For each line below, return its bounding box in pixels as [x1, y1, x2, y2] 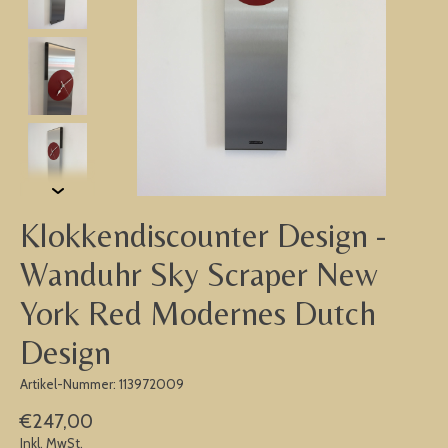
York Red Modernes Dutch [20, 294, 376, 333]
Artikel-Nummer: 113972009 [20, 376, 184, 393]
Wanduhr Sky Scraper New [20, 255, 378, 294]
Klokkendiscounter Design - [20, 216, 387, 255]
